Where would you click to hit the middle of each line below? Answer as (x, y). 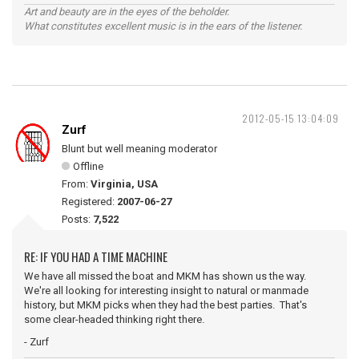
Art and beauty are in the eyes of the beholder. (127, 12)
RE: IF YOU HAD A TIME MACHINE (96, 256)
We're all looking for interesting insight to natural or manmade (166, 290)
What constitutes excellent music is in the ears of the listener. (163, 26)
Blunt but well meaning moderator (139, 149)
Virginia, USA (124, 184)
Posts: (77, 219)
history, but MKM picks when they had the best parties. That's (165, 305)
